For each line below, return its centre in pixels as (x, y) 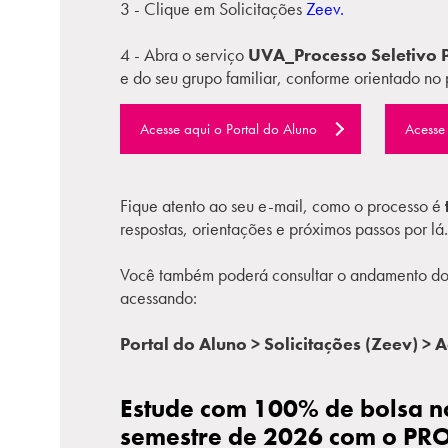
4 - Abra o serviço (184, 54)
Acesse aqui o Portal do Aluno (228, 129)
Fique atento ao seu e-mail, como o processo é (282, 205)
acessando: (158, 297)
